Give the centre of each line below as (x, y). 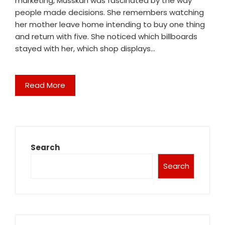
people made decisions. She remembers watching (109, 13)
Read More (45, 85)
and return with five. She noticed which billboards (106, 37)
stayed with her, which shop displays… (85, 49)
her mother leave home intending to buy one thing (110, 25)
